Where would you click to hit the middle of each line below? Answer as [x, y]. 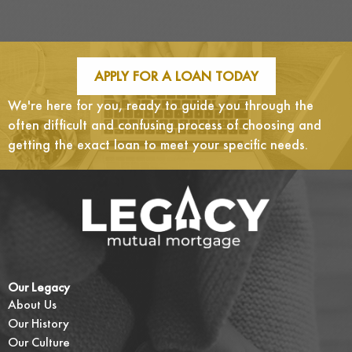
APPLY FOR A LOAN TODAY [176, 76]
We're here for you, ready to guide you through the [161, 105]
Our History [38, 324]
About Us [32, 305]
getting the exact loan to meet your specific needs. [158, 145]
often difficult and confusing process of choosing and [165, 125]
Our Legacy [39, 288]
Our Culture [39, 343]
